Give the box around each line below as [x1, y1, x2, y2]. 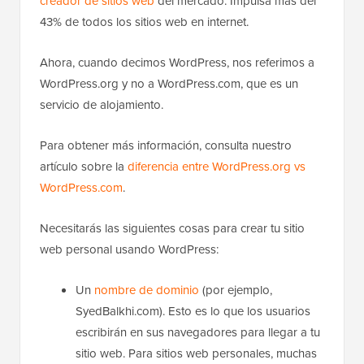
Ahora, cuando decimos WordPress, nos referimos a [40, 53, 314, 71]
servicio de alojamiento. [40, 95, 163, 113]
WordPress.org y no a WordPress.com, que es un [40, 74, 298, 92]
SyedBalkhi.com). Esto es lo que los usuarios [76, 301, 310, 319]
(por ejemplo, [199, 280, 272, 298]
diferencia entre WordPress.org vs [124, 157, 305, 175]
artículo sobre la [40, 157, 124, 175]
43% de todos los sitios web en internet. [40, 12, 249, 30]
